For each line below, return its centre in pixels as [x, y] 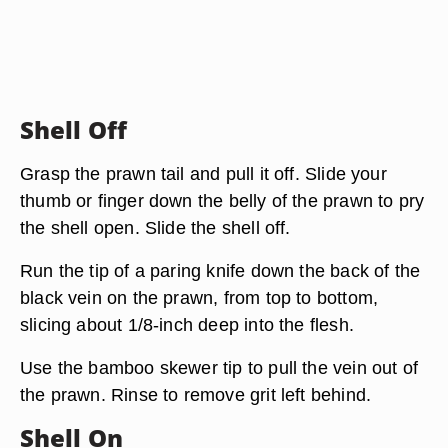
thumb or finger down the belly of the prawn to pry [222, 200]
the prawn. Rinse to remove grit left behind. [196, 394]
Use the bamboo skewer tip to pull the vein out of [219, 367]
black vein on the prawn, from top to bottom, [199, 297]
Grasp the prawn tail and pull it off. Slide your [203, 173]
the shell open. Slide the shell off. [155, 227]
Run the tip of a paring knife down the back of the [220, 270]
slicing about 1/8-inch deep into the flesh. [187, 324]
